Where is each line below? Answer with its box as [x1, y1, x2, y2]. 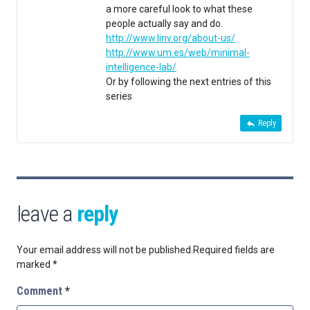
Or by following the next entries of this [106, 76, 271, 88]
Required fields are [193, 244, 275, 256]
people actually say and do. [106, 18, 223, 30]
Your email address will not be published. [17, 244, 193, 256]
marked [17, 259, 53, 271]
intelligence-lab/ [106, 62, 176, 73]
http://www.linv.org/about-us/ [106, 33, 235, 44]
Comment [17, 284, 65, 298]
